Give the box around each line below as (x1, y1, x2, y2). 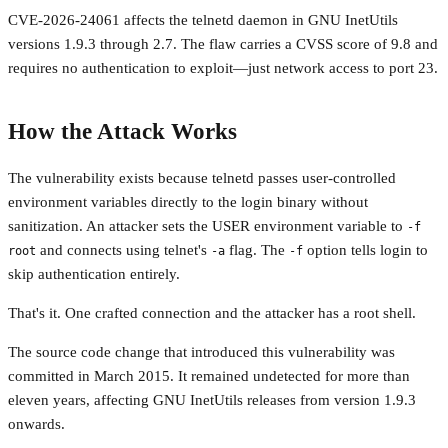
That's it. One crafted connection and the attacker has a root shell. (8, 305, 416, 322)
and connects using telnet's (36, 242, 211, 259)
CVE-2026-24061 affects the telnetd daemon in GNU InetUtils (8, 11, 398, 28)
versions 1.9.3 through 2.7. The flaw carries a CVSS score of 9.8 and (8, 35, 438, 52)
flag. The (225, 242, 289, 259)
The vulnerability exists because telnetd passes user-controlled (8, 170, 396, 187)
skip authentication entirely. (8, 266, 180, 283)
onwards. (8, 416, 65, 433)
